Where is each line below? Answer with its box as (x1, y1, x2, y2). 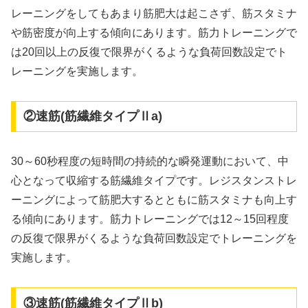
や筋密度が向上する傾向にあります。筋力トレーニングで (11, 26, 297, 38)
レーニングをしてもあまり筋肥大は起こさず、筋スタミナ (11, 7, 297, 19)
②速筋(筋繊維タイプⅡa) (23, 109, 162, 124)
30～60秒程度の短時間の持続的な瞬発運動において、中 (11, 155, 289, 168)
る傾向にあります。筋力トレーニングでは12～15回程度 (11, 213, 289, 225)
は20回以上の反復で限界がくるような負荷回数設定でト (11, 45, 287, 58)
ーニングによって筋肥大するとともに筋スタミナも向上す (11, 194, 297, 206)
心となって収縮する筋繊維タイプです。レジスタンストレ (11, 175, 297, 187)
